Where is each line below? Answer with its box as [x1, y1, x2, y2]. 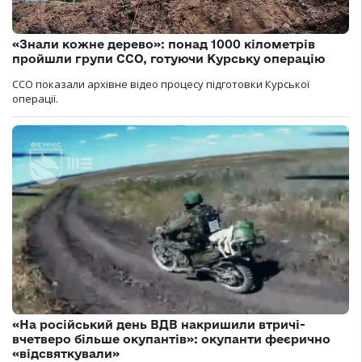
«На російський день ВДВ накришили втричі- [12, 318, 305, 332]
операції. [12, 90, 58, 106]
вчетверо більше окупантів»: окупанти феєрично [12, 332, 330, 347]
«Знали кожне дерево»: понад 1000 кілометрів [12, 36, 315, 51]
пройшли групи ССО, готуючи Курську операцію [12, 51, 325, 65]
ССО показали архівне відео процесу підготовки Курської [12, 76, 309, 91]
